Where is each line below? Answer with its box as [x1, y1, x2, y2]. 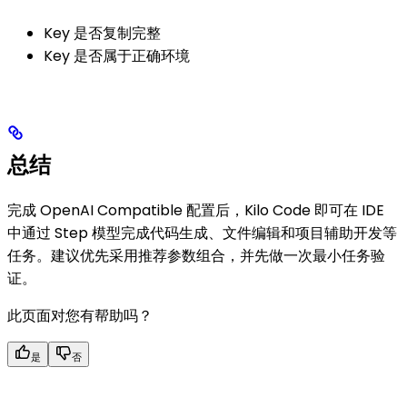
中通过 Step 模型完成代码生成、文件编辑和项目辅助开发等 [7, 222, 397, 243]
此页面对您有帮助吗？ [7, 304, 153, 326]
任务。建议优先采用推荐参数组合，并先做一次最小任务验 [7, 244, 385, 266]
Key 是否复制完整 [44, 22, 161, 44]
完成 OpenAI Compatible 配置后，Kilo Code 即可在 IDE [7, 199, 384, 221]
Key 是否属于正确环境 [44, 45, 190, 66]
